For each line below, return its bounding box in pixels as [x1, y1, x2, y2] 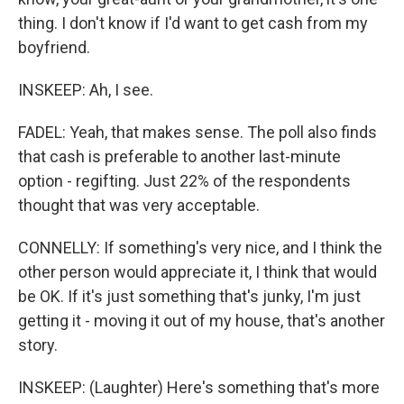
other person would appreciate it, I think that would [18, 262, 377, 281]
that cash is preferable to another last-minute [18, 147, 341, 166]
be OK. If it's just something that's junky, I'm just [18, 287, 361, 306]
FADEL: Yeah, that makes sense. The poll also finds [18, 123, 377, 142]
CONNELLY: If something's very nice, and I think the [18, 238, 382, 257]
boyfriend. [18, 38, 90, 57]
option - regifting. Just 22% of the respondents [18, 171, 351, 190]
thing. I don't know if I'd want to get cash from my [18, 14, 368, 32]
